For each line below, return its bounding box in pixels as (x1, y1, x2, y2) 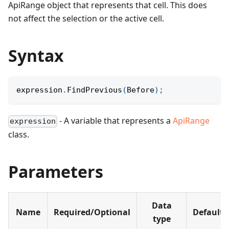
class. (8, 129, 29, 141)
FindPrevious (67, 85, 122, 95)
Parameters (8, 161, 103, 183)
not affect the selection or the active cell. (8, 13, 164, 25)
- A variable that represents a (57, 115, 173, 127)
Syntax (8, 44, 64, 67)
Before (127, 85, 154, 95)
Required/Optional (54, 207, 130, 218)
